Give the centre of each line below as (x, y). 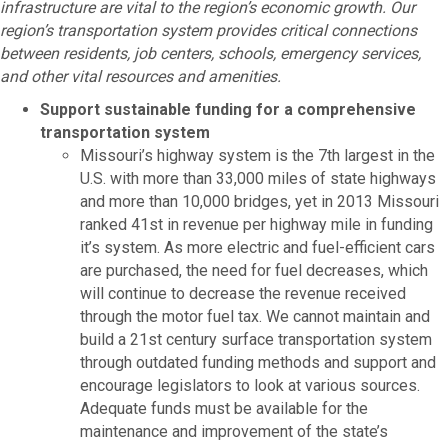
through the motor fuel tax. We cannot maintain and (255, 316)
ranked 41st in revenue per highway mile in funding (256, 224)
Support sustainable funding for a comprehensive (228, 109)
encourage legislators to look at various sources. (250, 385)
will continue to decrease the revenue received (243, 293)
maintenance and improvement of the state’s (234, 431)
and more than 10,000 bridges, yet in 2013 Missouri (259, 201)
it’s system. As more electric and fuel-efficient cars (257, 247)
